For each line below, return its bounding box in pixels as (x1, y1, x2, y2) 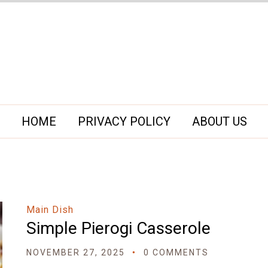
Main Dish (26, 204, 74, 215)
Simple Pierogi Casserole (26, 218, 211, 238)
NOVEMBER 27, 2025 (26, 248, 125, 257)
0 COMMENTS (144, 248, 209, 257)
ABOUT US (191, 114, 247, 129)
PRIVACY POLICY (77, 114, 170, 129)
